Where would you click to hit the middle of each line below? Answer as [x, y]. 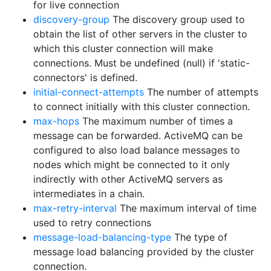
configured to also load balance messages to [137, 150]
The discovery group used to [177, 19]
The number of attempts [201, 92]
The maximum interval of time [187, 208]
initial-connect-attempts [89, 92]
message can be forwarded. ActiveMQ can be [138, 135]
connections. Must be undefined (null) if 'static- [142, 63]
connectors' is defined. [85, 77]
